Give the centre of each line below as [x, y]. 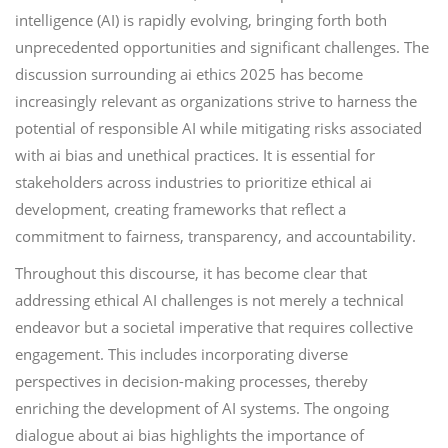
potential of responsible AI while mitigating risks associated [218, 128]
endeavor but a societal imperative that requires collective [214, 327]
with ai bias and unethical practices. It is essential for [195, 155]
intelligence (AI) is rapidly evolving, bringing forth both [201, 20]
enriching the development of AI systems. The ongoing [202, 408]
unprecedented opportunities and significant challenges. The [222, 47]
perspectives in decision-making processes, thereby [191, 381]
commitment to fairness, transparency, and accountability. [215, 236]
